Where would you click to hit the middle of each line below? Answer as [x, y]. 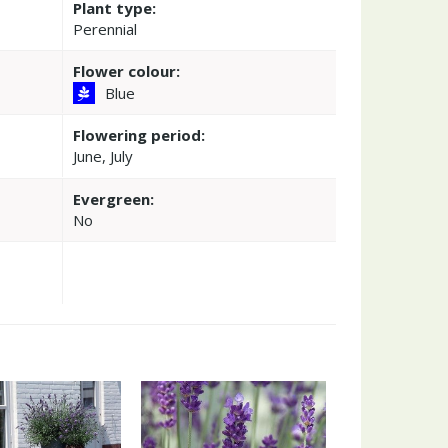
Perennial [104, 28]
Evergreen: [113, 198]
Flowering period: [138, 134]
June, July [102, 155]
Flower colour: [126, 70]
